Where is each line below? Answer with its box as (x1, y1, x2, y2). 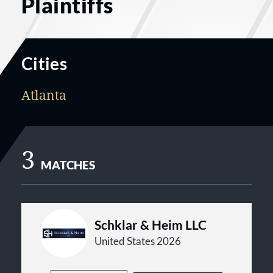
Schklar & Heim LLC (94, 217, 207, 232)
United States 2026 (94, 235, 181, 247)
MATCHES (41, 158, 96, 172)
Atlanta (21, 87, 66, 104)
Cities (21, 53, 68, 74)
